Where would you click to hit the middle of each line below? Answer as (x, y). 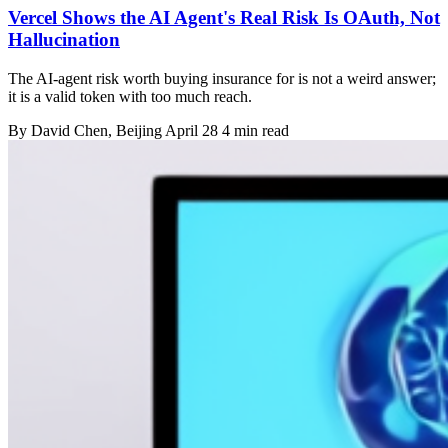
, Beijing (136, 130)
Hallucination (64, 39)
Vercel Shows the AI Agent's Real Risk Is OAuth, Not (224, 17)
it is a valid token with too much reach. (130, 96)
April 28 (191, 130)
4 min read (255, 130)
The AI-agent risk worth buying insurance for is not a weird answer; (222, 78)
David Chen (69, 130)
